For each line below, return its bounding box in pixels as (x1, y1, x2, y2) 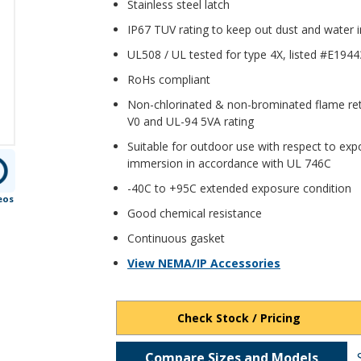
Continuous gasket (127, 230, 225, 246)
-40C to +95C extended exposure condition (127, 180, 351, 196)
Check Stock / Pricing (176, 309, 301, 326)
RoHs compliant (127, 71, 210, 87)
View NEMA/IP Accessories (127, 255, 280, 271)
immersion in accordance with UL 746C (127, 155, 331, 171)
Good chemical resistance (127, 205, 262, 221)
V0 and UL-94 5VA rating (127, 113, 254, 129)
